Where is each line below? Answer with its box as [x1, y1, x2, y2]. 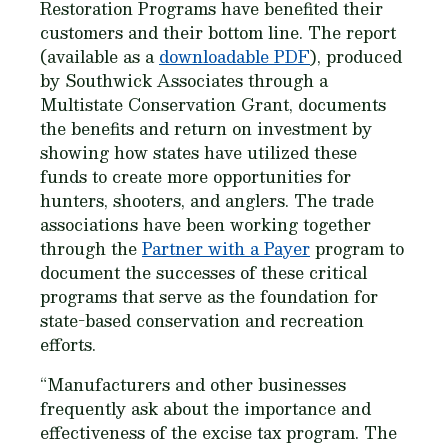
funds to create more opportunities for [40, 163, 351, 190]
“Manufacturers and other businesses [40, 371, 346, 398]
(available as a [40, 43, 159, 70]
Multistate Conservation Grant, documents [40, 91, 386, 118]
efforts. [40, 331, 96, 358]
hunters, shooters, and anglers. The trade [40, 187, 374, 214]
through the [40, 235, 142, 262]
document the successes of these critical [40, 259, 367, 286]
